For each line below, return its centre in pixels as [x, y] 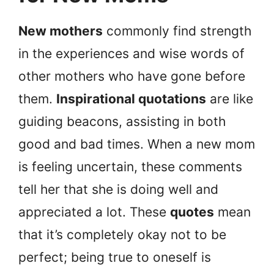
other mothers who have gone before [132, 76]
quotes [192, 212]
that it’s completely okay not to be [122, 235]
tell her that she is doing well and [118, 190]
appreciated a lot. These [94, 212]
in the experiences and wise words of [131, 54]
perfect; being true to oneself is [115, 257]
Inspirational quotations [131, 99]
